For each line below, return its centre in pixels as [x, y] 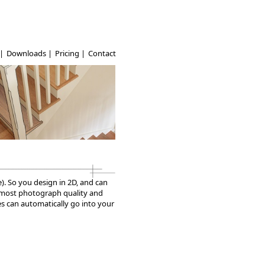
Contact [102, 53]
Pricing [68, 53]
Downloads [27, 53]
